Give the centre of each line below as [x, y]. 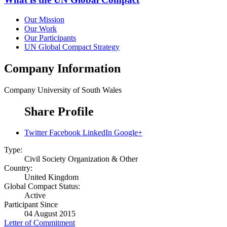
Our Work [41, 28]
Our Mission [44, 19]
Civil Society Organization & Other [81, 159]
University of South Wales [80, 90]
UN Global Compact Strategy [72, 47]
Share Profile [59, 111]
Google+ [128, 133]
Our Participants [50, 37]
